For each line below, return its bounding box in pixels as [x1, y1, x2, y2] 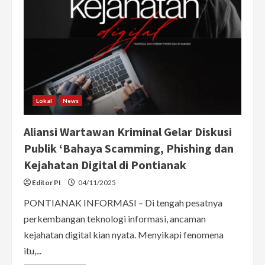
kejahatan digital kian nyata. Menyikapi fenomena [24, 228, 224, 240]
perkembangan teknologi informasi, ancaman [24, 212, 206, 224]
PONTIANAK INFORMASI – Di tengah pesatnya [24, 196, 222, 208]
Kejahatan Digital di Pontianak [24, 157, 186, 172]
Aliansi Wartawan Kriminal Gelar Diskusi [24, 124, 232, 139]
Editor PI [32, 177, 61, 187]
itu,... [24, 244, 41, 256]
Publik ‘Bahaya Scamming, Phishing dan [24, 140, 234, 156]
